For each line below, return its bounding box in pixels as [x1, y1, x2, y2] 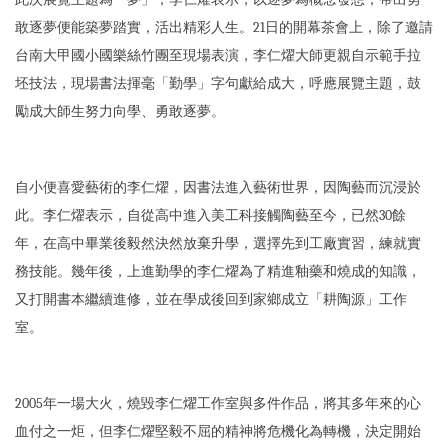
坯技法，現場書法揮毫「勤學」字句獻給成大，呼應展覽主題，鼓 [15, 75, 421, 93]
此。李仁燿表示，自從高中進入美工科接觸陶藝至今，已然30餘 [15, 207, 406, 225]
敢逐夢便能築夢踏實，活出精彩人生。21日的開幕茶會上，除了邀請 [15, 19, 433, 37]
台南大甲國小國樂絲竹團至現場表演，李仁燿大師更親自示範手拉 [15, 47, 421, 65]
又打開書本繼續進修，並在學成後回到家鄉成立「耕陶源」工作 [15, 291, 407, 309]
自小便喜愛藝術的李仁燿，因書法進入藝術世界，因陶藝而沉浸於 [15, 179, 421, 197]
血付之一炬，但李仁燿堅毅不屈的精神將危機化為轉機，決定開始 [15, 423, 421, 441]
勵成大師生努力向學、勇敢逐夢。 [15, 103, 225, 121]
